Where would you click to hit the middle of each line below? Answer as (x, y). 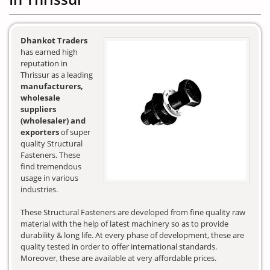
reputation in (44, 64)
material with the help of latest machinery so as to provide (124, 224)
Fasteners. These (50, 155)
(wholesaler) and (53, 121)
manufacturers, (52, 86)
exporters (40, 132)
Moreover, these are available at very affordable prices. (118, 258)
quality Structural (52, 144)
